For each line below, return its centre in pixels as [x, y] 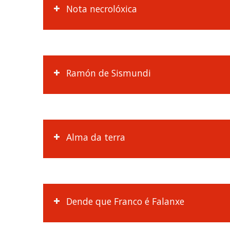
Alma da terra [95, 137]
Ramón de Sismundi [108, 73]
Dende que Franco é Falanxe [125, 201]
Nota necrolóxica [101, 8]
